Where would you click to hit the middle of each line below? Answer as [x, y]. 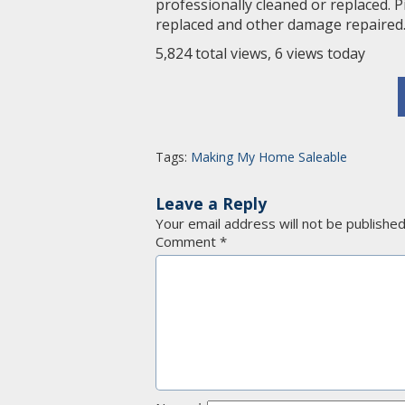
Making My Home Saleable [269, 157]
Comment [188, 241]
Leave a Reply [211, 203]
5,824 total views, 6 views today [260, 53]
